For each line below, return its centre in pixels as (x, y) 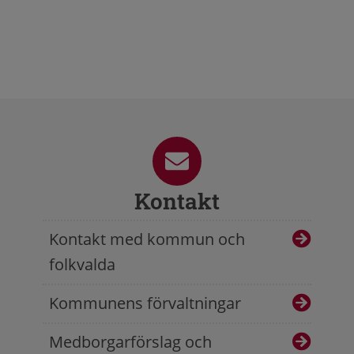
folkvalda (82, 265)
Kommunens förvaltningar (145, 303)
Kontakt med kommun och (147, 239)
